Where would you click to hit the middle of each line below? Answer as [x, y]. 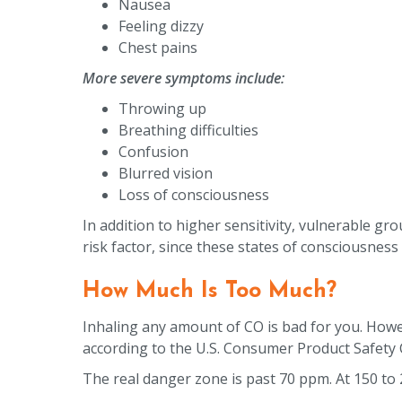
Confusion [153, 151]
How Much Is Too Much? [213, 291]
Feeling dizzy [161, 26]
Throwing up [162, 108]
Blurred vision [166, 173]
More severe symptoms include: [185, 78]
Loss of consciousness [194, 194]
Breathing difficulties [188, 130]
